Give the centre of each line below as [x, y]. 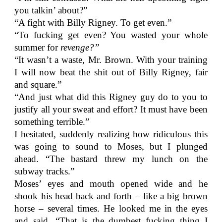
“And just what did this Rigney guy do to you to [111, 97]
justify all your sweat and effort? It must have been [111, 109]
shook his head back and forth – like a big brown [111, 196]
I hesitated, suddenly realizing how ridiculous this [111, 134]
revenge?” [80, 47]
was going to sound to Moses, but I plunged [111, 146]
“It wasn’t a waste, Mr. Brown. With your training [111, 60]
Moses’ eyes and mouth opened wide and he [111, 184]
